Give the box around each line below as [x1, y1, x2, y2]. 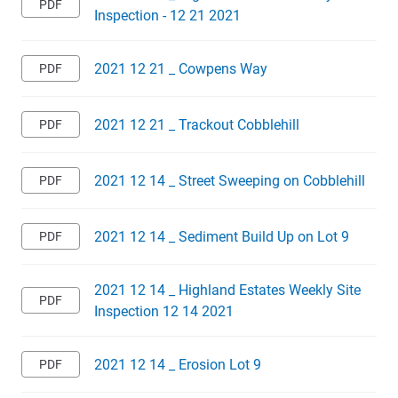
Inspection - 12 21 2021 [94, 5, 241, 25]
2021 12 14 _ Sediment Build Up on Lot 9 [94, 227, 349, 246]
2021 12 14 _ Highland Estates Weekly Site [94, 280, 361, 299]
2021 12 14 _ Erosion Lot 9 [94, 354, 261, 374]
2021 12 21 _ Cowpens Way [94, 59, 267, 78]
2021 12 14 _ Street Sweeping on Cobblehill [94, 171, 365, 190]
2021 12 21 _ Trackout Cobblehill [94, 115, 299, 134]
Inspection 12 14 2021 [94, 301, 234, 321]
